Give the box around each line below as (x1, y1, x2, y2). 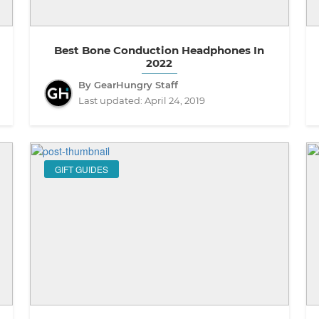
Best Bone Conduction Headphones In (54, 43, 265, 57)
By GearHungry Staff (78, 78, 178, 90)
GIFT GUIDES (54, 162, 108, 175)
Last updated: (78, 94, 145, 106)
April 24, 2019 (144, 94, 205, 106)
